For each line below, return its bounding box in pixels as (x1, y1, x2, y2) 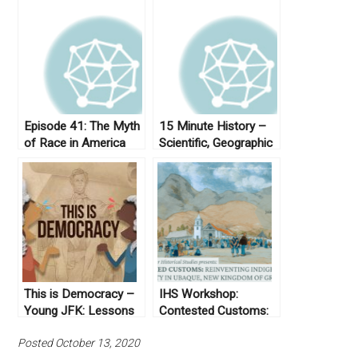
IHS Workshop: (159, 287, 239, 302)
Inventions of (159, 169, 229, 185)
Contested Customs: (159, 304, 269, 319)
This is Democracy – (24, 287, 135, 302)
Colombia (159, 186, 210, 201)
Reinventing (159, 320, 221, 336)
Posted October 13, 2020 (18, 336, 141, 350)
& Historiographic (159, 153, 252, 168)
